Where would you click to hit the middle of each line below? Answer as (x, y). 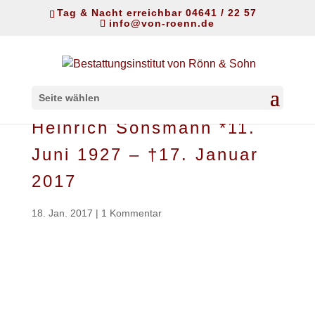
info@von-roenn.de (162, 23)
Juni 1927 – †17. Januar (145, 154)
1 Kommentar (131, 213)
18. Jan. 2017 (62, 213)
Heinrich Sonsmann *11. (143, 127)
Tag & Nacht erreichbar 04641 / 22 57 (156, 12)
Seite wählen (69, 98)
